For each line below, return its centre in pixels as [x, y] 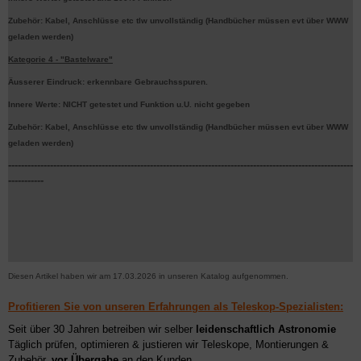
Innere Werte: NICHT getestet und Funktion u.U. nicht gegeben [129, 104]
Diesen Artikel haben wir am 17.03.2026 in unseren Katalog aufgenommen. [148, 276]
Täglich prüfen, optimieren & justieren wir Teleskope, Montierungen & [168, 344]
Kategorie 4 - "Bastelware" [60, 59]
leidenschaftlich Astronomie [266, 329]
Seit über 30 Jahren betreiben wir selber [102, 329]
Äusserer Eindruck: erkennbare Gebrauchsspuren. [108, 82]
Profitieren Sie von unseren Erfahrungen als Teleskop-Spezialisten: [176, 307]
